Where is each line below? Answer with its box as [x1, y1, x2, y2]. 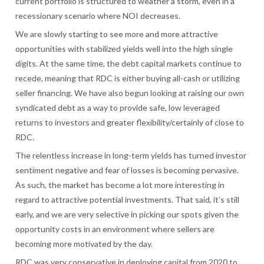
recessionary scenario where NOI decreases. [15, 11, 181, 21]
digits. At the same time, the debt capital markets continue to [15, 58, 242, 69]
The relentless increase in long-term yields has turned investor [15, 150, 247, 161]
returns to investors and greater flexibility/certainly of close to [15, 117, 245, 128]
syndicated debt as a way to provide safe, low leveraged [15, 103, 220, 113]
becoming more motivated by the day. [15, 239, 153, 249]
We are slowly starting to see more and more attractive [15, 29, 219, 39]
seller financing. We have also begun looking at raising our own [15, 88, 245, 98]
